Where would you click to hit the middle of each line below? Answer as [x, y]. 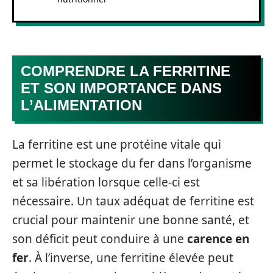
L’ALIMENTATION [81, 105]
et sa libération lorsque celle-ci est [106, 182]
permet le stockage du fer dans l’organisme [132, 163]
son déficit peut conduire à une [100, 239]
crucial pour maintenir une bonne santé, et [131, 220]
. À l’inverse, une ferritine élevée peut [131, 257]
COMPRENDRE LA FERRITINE [126, 71]
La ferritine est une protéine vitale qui [117, 144]
